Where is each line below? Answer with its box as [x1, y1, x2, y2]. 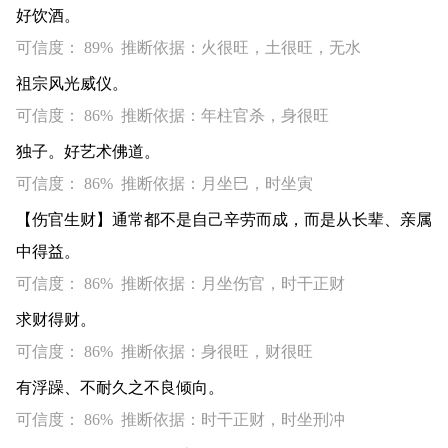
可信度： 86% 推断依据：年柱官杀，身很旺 [16, 107, 329, 124]
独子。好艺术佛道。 [16, 143, 160, 160]
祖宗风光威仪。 [16, 75, 128, 92]
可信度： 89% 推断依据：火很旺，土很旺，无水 [16, 39, 361, 56]
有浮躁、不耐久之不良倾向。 [16, 379, 224, 396]
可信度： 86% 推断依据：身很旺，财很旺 [16, 343, 313, 360]
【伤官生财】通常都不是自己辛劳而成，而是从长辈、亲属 [16, 211, 432, 228]
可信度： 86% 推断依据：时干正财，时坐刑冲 [16, 411, 345, 428]
